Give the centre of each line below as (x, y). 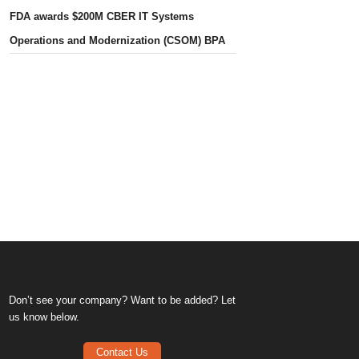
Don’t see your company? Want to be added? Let (123, 301)
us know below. (44, 317)
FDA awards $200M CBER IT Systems (102, 16)
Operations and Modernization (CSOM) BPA (118, 40)
